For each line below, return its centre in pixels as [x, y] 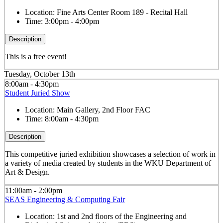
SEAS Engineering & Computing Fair [65, 199]
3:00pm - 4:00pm [72, 21]
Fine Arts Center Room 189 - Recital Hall [122, 12]
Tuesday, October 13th [40, 74]
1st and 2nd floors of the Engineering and [121, 216]
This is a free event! [37, 56]
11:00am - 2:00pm [33, 190]
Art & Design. [27, 172]
